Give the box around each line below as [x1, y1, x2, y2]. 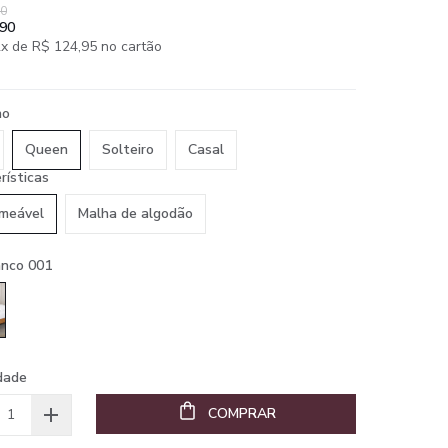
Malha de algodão [78, 204, 193, 223]
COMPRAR [208, 404, 276, 423]
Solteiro [102, 140, 154, 159]
